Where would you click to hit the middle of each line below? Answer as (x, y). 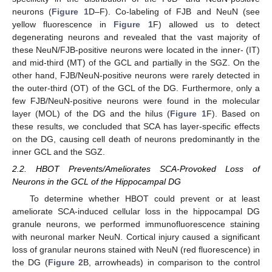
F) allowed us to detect (206, 25)
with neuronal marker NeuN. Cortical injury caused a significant (136, 237)
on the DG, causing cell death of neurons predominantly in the (136, 139)
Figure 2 (66, 263)
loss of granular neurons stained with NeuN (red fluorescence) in (136, 250)
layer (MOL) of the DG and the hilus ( (91, 114)
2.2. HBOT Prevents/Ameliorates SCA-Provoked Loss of (136, 169)
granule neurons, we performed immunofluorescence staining (136, 224)
